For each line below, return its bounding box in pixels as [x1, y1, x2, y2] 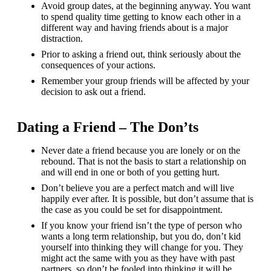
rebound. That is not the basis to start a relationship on [41, 155, 246, 166]
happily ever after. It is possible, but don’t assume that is [41, 193, 253, 204]
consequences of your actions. [41, 59, 155, 70]
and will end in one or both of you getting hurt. [41, 166, 220, 177]
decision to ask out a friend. [41, 86, 146, 97]
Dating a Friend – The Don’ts [17, 119, 198, 135]
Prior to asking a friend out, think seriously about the [41, 48, 241, 59]
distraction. [41, 33, 83, 44]
